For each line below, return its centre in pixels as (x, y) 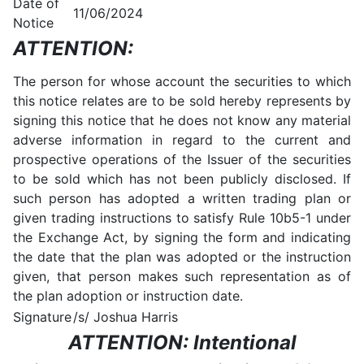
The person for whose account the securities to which (182, 81)
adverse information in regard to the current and (182, 140)
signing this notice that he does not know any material (182, 120)
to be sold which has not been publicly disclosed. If (182, 179)
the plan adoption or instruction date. (128, 296)
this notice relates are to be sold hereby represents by (182, 101)
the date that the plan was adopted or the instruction (182, 257)
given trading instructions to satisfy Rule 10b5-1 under (182, 218)
